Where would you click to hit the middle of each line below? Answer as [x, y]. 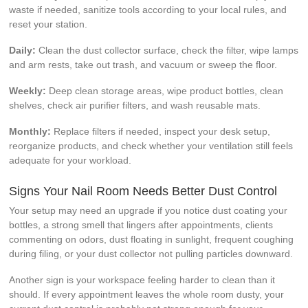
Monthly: [30, 131]
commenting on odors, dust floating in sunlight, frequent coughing [152, 239]
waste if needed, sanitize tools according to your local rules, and [148, 9]
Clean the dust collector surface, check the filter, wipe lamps [167, 50]
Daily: [23, 50]
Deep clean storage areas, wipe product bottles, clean [165, 90]
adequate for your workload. [70, 160]
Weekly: [28, 90]
